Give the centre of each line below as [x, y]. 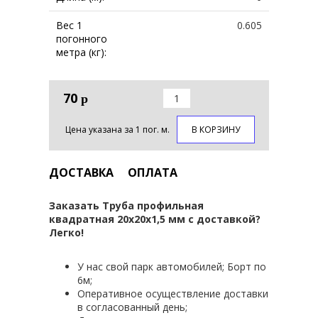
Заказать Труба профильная [126, 205]
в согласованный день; [132, 307]
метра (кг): [81, 52]
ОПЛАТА [153, 172]
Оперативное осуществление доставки [173, 293]
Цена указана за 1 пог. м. [117, 129]
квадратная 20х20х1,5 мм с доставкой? [155, 219]
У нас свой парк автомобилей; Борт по [172, 266]
